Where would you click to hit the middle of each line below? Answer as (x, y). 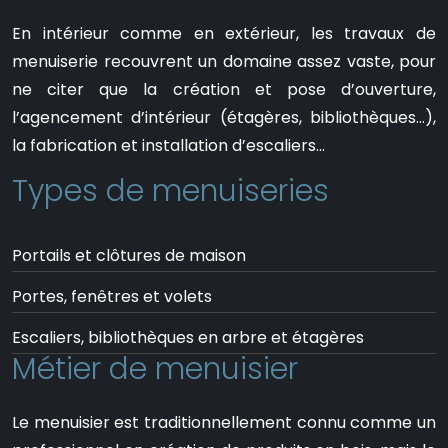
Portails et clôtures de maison (129, 255)
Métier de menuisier (155, 369)
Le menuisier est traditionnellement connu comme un (224, 422)
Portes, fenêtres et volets (112, 296)
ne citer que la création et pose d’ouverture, (224, 89)
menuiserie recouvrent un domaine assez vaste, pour (224, 61)
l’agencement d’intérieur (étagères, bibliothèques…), (224, 117)
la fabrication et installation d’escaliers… (168, 145)
